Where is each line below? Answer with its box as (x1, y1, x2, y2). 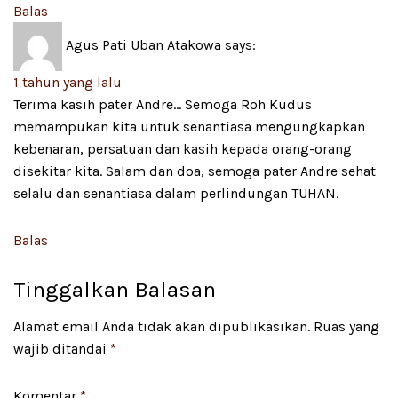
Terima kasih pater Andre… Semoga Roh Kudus (13, 95, 312, 113)
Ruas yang (314, 318, 379, 336)
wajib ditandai (13, 340, 110, 358)
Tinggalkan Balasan (13, 275, 216, 302)
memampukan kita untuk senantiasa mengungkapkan (13, 117, 365, 135)
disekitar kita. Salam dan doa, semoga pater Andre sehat (13, 162, 376, 179)
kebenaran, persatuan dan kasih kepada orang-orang (13, 139, 352, 157)
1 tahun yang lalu (13, 73, 122, 91)
